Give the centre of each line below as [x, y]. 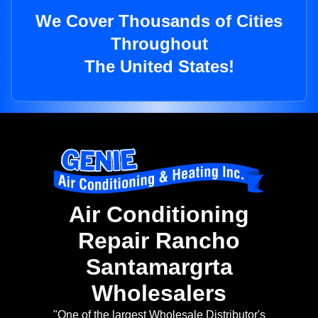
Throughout [159, 44]
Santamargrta [159, 267]
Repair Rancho [159, 241]
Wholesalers [159, 294]
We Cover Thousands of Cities [159, 21]
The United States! [159, 67]
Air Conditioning [159, 215]
